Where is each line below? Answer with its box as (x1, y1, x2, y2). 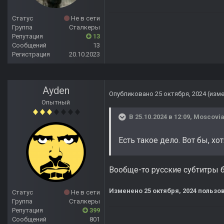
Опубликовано (109, 90, 155, 98)
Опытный (41, 98, 70, 106)
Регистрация (12, 50, 50, 58)
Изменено (109, 187, 144, 195)
